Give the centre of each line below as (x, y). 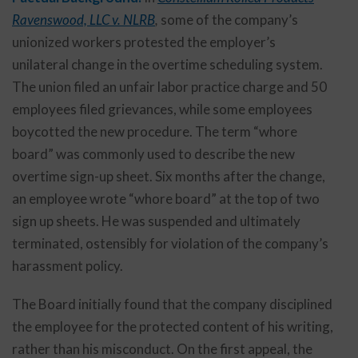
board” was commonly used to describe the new (153, 154)
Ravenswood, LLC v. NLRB (84, 20)
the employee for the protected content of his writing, (173, 326)
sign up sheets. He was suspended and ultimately (156, 221)
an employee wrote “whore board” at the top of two (166, 199)
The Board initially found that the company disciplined (172, 304)
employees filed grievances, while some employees (162, 109)
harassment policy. (68, 266)
